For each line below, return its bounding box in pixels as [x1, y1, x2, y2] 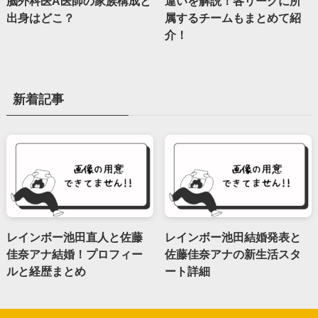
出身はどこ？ [6, 11, 75, 24]
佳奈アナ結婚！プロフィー [6, 248, 143, 261]
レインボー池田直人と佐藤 [6, 231, 143, 244]
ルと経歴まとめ [6, 265, 86, 278]
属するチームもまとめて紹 [165, 11, 302, 24]
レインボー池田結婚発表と [165, 231, 302, 244]
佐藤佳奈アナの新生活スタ [165, 248, 302, 261]
